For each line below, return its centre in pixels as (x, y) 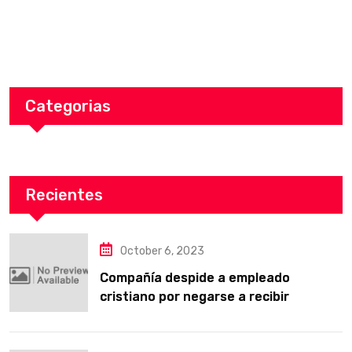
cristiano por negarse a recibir (194, 297)
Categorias (68, 106)
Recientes (64, 195)
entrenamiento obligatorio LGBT (201, 315)
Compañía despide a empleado (195, 278)
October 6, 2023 (162, 251)
